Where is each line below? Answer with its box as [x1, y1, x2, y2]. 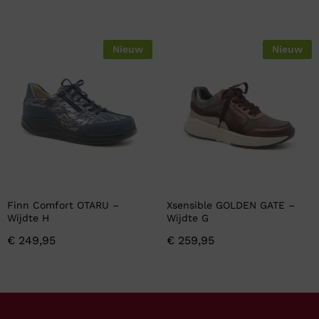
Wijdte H [7, 212, 49, 224]
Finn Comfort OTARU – [7, 199, 119, 211]
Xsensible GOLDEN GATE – [167, 199, 295, 211]
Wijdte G [167, 212, 209, 224]
